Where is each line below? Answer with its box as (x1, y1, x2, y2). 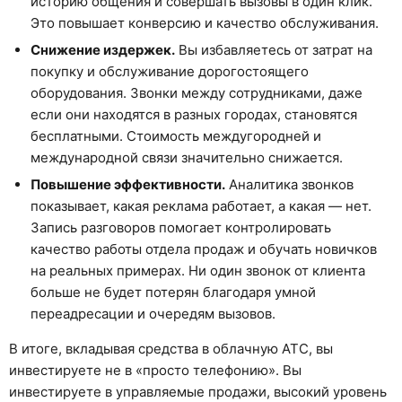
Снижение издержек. (31, 40, 175, 58)
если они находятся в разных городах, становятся (31, 105, 357, 123)
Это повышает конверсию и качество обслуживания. (31, 13, 379, 31)
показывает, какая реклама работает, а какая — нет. (31, 197, 371, 214)
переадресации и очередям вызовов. (31, 304, 275, 322)
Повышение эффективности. (31, 175, 225, 193)
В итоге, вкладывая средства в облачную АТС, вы (9, 339, 333, 357)
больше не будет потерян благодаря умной (31, 283, 316, 301)
